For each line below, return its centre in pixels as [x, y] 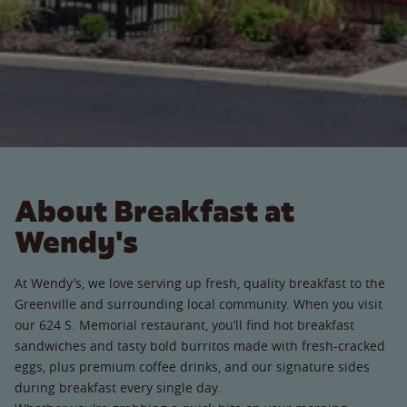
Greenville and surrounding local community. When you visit [199, 303]
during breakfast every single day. [125, 387]
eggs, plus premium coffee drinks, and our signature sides [192, 366]
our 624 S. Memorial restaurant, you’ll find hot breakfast [184, 324]
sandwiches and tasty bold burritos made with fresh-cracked [200, 345]
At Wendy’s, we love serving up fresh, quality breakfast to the [200, 283]
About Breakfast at [154, 211]
